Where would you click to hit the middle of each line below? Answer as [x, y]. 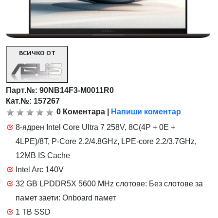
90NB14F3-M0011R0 [77, 91]
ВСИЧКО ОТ [37, 53]
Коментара [84, 112]
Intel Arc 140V [40, 170]
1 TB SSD [33, 212]
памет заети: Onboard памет [66, 198]
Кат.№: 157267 [33, 101]
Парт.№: [23, 91]
